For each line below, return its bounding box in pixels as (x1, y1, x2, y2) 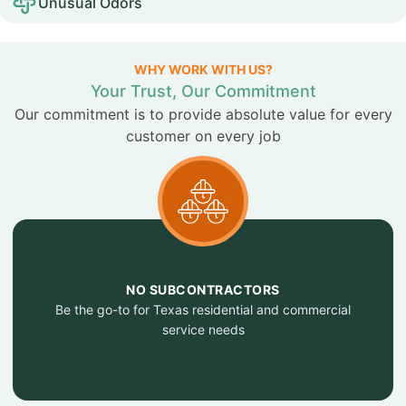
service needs (161, 322, 245, 337)
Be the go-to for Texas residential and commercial (55, 302, 351, 317)
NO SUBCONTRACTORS (126, 282, 280, 297)
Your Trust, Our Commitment (90, 82, 316, 101)
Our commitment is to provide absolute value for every (14, 105, 392, 123)
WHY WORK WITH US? (133, 62, 273, 77)
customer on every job (125, 127, 281, 145)
